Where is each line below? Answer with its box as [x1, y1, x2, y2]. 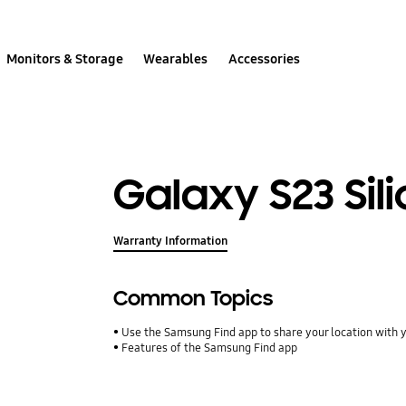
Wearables [143, 50, 208, 67]
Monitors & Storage [6, 50, 124, 67]
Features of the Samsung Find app [121, 341, 298, 356]
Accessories [227, 50, 300, 67]
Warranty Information [113, 234, 228, 249]
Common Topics [113, 285, 274, 313]
